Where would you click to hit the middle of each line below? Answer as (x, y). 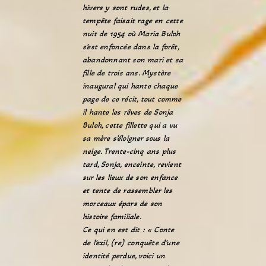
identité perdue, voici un (124, 256)
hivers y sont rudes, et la (126, 7)
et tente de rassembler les (128, 190)
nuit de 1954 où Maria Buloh (132, 34)
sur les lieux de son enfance (130, 177)
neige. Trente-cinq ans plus (129, 151)
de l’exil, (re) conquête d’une (131, 243)
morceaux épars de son (123, 203)
